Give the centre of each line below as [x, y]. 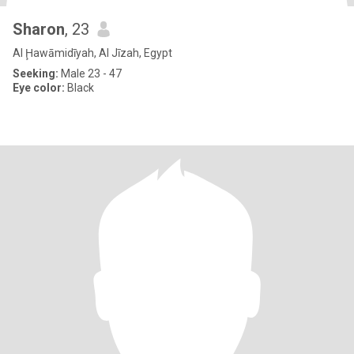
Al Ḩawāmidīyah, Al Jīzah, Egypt [92, 53]
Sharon [39, 29]
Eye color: [39, 88]
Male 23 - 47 [90, 73]
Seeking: [36, 73]
